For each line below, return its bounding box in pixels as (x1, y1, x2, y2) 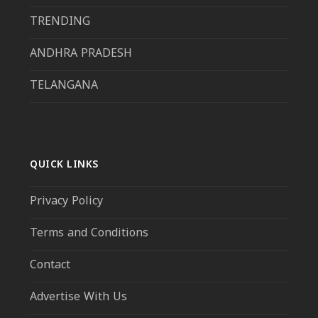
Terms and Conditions (30, 226, 153, 242)
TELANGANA (30, 78, 99, 94)
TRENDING (30, 14, 91, 31)
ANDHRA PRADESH (30, 46, 133, 62)
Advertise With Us (30, 290, 128, 306)
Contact (30, 258, 71, 274)
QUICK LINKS (30, 158, 99, 172)
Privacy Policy (30, 194, 104, 210)
